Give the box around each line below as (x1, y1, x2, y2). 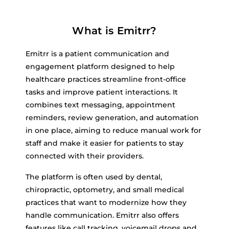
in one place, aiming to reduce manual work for (26, 126, 201, 135)
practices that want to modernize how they (26, 198, 187, 207)
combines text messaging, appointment (26, 100, 175, 109)
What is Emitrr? (72, 25, 157, 37)
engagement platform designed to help (26, 62, 175, 71)
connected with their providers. (26, 151, 144, 161)
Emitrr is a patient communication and (26, 49, 169, 58)
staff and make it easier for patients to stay (26, 139, 184, 148)
